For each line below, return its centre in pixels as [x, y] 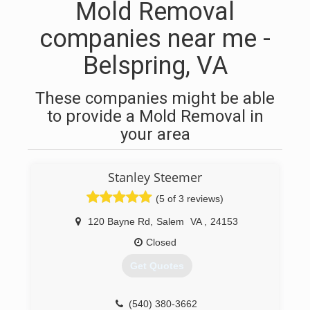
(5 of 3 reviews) [190, 199]
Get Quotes [157, 266]
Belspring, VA [155, 66]
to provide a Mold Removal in [155, 116]
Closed [161, 242]
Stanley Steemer [155, 177]
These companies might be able [155, 98]
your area [155, 134]
